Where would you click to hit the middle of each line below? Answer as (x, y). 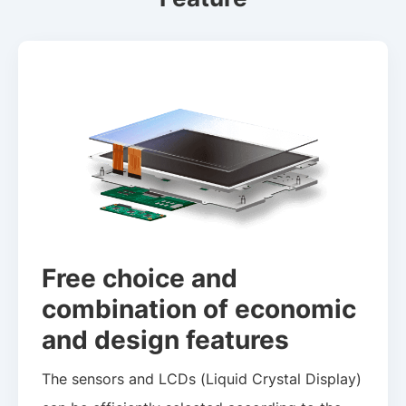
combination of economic (199, 308)
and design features (166, 339)
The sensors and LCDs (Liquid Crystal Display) (202, 379)
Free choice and (140, 277)
